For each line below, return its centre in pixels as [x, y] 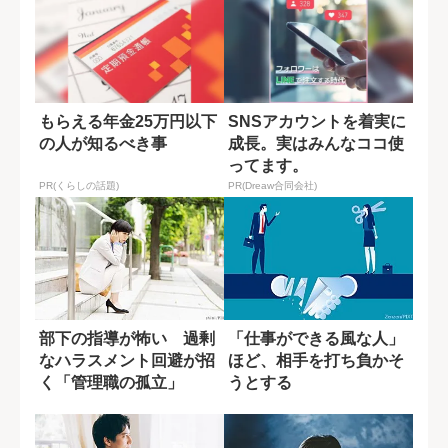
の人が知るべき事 [103, 143]
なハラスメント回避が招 [127, 360]
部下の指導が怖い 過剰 [127, 338]
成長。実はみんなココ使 [316, 143]
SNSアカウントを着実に [317, 121]
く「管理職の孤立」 [111, 382]
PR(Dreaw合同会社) [272, 186]
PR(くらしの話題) [79, 186]
